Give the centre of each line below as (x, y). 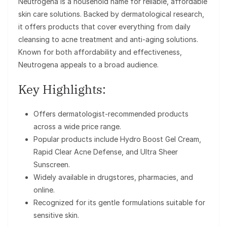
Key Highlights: (62, 89)
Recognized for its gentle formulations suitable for (119, 202)
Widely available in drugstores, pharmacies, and (113, 177)
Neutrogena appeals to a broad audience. (88, 64)
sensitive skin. (56, 215)
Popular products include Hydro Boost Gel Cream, (117, 139)
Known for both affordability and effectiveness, (100, 52)
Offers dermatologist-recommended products (111, 113)
